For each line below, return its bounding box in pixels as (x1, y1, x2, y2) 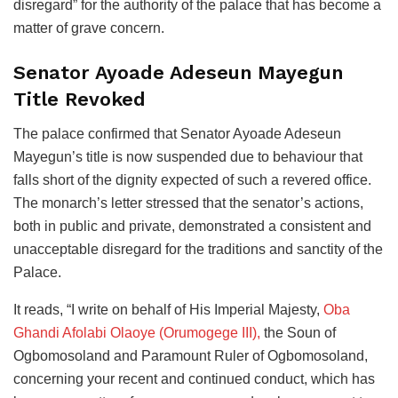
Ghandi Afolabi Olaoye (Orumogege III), (13, 324, 260, 340)
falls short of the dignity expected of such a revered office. (13, 171, 371, 187)
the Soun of (260, 324, 336, 340)
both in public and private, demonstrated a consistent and (13, 218, 371, 234)
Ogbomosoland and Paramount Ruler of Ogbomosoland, (13, 347, 368, 363)
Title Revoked (13, 87, 146, 110)
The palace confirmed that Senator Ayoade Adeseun (13, 125, 341, 141)
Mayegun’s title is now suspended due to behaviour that (13, 148, 362, 164)
